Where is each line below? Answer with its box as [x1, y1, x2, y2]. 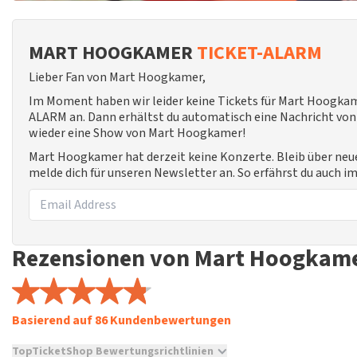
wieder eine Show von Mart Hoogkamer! [29, 124, 245, 142]
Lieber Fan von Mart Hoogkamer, [29, 69, 206, 86]
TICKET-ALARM [197, 39, 322, 67]
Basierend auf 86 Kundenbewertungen [12, 312, 231, 329]
